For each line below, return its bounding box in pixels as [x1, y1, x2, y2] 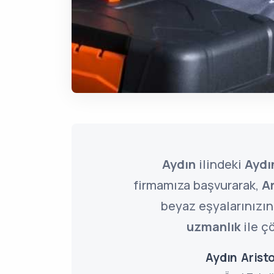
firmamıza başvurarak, [133, 177, 262, 193]
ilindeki [195, 156, 245, 172]
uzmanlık [187, 218, 241, 235]
